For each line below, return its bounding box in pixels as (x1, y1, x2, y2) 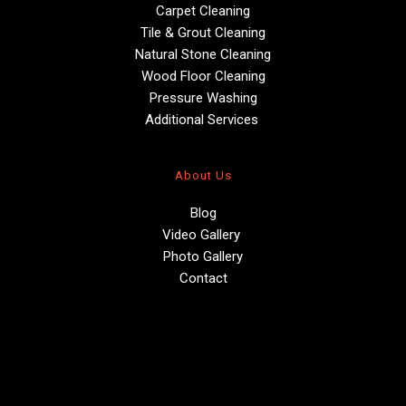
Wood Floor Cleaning (140, 67, 266, 84)
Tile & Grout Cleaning (140, 24, 266, 41)
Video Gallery (162, 226, 244, 243)
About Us (174, 168, 232, 182)
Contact (179, 269, 227, 286)
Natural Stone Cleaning (135, 45, 271, 63)
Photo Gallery (163, 247, 243, 265)
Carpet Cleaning (156, 2, 250, 19)
